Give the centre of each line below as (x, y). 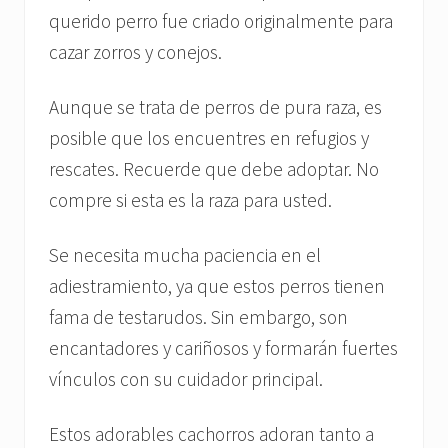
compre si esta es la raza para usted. (190, 199)
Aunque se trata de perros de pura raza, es (215, 106)
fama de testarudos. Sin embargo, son (198, 316)
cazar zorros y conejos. (135, 51)
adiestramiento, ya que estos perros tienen (217, 285)
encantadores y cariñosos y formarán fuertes (223, 347)
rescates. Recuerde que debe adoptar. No (214, 168)
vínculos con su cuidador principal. (186, 378)
